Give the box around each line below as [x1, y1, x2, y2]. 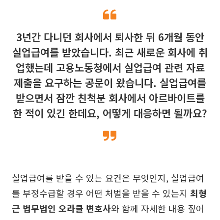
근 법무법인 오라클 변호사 [12, 202, 111, 215]
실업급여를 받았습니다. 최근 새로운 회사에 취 [12, 45, 208, 59]
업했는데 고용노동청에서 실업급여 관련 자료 [15, 60, 205, 75]
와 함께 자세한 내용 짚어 [111, 202, 204, 215]
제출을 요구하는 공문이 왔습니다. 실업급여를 [14, 75, 206, 90]
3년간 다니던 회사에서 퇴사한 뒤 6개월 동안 [16, 29, 204, 44]
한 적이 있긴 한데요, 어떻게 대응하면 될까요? [13, 106, 207, 120]
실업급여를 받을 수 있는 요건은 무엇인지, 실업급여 [12, 171, 204, 184]
